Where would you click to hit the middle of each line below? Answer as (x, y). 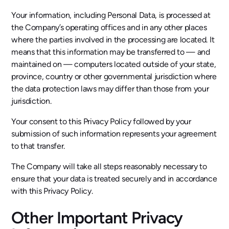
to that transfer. (38, 146)
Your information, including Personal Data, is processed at (111, 15)
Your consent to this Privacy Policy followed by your (101, 121)
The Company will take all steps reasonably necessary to (109, 166)
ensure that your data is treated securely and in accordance (114, 178)
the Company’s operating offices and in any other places (109, 27)
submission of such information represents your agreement (114, 133)
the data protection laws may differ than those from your (110, 88)
